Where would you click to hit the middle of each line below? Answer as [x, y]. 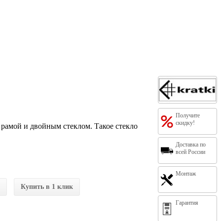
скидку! [185, 123]
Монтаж [185, 173]
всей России [190, 152]
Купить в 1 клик [47, 186]
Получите [187, 115]
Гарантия [187, 203]
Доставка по [190, 144]
